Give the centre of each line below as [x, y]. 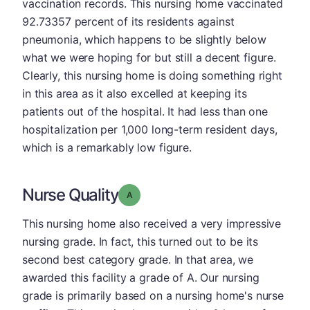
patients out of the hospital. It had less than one [145, 111]
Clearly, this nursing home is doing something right [152, 75]
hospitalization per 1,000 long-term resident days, [150, 129]
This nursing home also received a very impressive [152, 224]
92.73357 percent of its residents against [128, 21]
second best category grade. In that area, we [138, 259]
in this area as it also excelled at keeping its [135, 93]
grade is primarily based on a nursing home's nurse [153, 295]
